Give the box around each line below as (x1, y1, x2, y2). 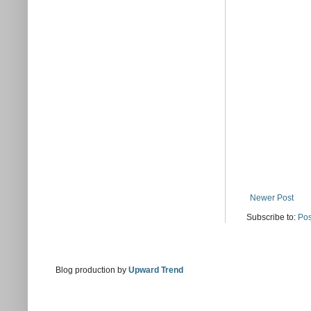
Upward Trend (128, 264, 183, 275)
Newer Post (250, 192, 294, 203)
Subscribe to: (246, 212, 298, 222)
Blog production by (56, 264, 128, 275)
